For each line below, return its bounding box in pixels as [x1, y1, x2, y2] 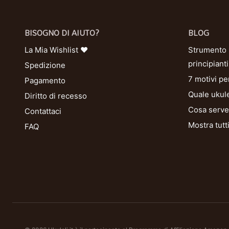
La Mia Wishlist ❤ [25, 44, 88, 55]
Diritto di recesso [25, 90, 87, 101]
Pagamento [25, 75, 65, 85]
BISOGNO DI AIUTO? [25, 25, 99, 40]
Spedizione [25, 60, 65, 70]
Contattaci [25, 106, 61, 116]
